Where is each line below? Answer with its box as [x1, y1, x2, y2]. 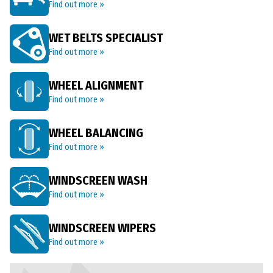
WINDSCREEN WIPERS [49, 221, 156, 235]
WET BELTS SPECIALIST [49, 30, 163, 45]
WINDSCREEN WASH [49, 173, 147, 188]
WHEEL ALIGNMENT [49, 78, 143, 93]
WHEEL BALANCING [49, 126, 143, 140]
